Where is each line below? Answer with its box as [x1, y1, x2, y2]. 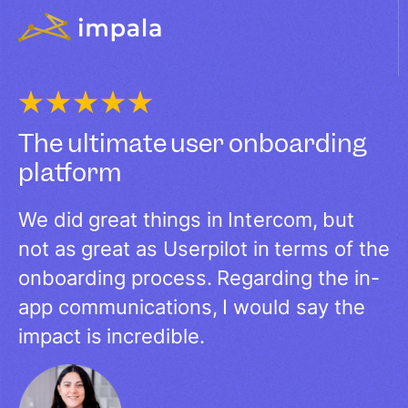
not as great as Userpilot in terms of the [18, 237, 390, 261]
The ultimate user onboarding [18, 127, 367, 160]
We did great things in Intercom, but [18, 208, 355, 232]
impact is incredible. [18, 324, 206, 349]
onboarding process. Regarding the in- [18, 266, 380, 291]
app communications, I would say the [18, 295, 365, 320]
